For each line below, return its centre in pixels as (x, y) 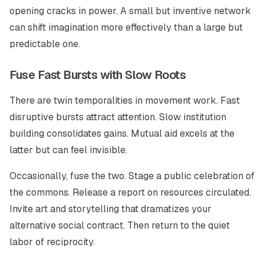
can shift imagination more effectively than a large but (126, 27)
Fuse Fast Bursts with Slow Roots (98, 75)
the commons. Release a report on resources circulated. (130, 192)
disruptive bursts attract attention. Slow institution (118, 117)
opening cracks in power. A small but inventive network (130, 11)
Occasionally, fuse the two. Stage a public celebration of (132, 176)
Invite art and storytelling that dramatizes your (110, 209)
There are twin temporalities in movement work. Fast (125, 100)
